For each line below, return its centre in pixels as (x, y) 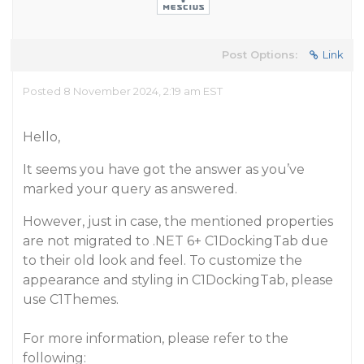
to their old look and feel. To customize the (162, 260)
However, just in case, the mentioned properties (178, 221)
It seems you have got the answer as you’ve (164, 169)
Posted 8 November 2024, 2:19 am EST (123, 91)
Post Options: (260, 54)
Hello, (41, 137)
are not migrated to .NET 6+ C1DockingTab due (175, 241)
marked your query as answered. (130, 189)
